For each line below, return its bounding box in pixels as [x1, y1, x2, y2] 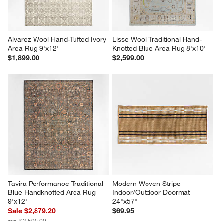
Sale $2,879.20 [8, 206, 56, 216]
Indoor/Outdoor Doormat [112, 188, 192, 197]
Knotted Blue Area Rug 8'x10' [112, 44, 206, 53]
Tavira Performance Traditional [8, 179, 106, 188]
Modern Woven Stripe [112, 179, 183, 188]
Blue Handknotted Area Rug [8, 188, 98, 197]
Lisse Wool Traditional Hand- [112, 35, 202, 44]
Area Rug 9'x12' [8, 44, 59, 53]
